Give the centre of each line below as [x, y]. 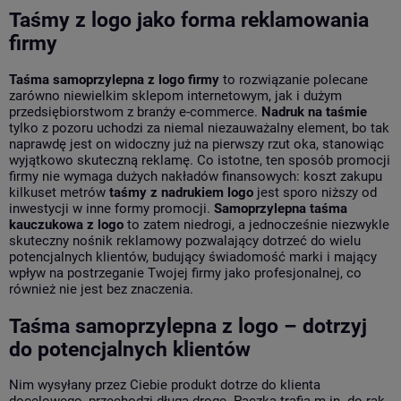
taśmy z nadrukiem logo [181, 193]
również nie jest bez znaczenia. [101, 290]
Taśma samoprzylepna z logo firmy [114, 80]
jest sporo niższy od [315, 193]
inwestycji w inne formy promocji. [111, 209]
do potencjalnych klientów [130, 349]
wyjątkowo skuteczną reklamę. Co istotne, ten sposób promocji [200, 161]
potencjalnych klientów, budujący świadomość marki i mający [193, 257]
